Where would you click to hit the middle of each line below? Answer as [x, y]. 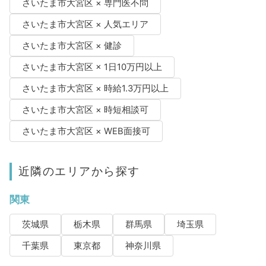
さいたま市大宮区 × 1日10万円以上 [92, 67]
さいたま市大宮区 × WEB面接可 [86, 131]
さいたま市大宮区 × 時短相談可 [85, 110]
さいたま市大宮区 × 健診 [72, 45]
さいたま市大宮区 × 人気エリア [85, 24]
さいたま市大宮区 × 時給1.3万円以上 [95, 88]
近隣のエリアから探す [79, 171]
